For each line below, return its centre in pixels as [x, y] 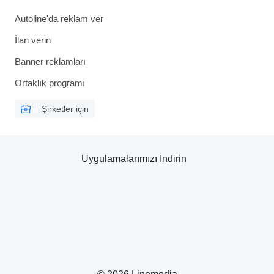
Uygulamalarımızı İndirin [134, 159]
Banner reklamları [50, 62]
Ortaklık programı [50, 83]
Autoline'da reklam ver [59, 19]
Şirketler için [65, 109]
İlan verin [33, 40]
